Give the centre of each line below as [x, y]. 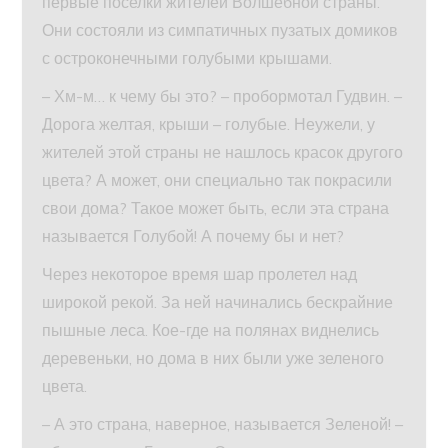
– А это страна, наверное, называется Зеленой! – [223, 423]
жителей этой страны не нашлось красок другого [223, 151]
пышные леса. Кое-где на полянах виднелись [211, 329]
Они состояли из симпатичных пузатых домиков [220, 29]
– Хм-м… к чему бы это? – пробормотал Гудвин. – [222, 95]
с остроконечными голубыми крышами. [187, 57]
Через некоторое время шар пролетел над [200, 273]
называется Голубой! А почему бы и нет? [193, 235]
